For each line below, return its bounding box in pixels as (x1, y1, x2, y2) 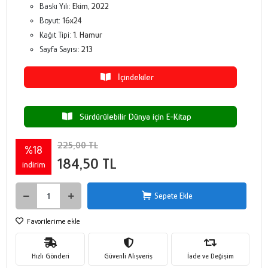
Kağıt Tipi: (39, 30, 73, 39)
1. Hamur (73, 30, 102, 39)
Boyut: (39, 16, 62, 25)
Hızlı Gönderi (31, 251, 69, 260)
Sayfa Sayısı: (39, 44, 81, 54)
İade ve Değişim (187, 251, 234, 260)
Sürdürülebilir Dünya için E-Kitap (72, 111, 192, 121)
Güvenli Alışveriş (103, 251, 153, 260)
